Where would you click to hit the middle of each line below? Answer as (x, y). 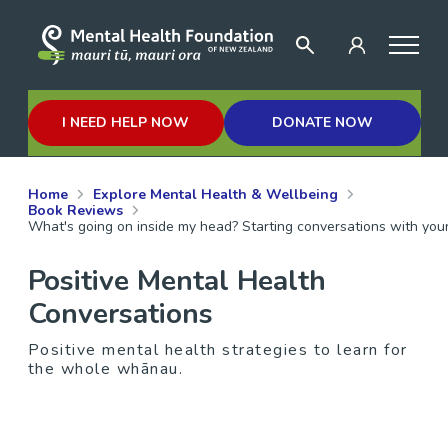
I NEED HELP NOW (126, 122)
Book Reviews (75, 210)
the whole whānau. (105, 369)
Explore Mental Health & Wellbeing (215, 194)
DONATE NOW (322, 122)
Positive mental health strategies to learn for (217, 350)
